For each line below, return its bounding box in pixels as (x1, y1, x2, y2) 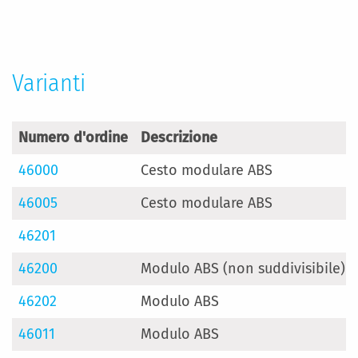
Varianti (12, 69, 86, 97)
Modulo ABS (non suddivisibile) (141, 260, 345, 277)
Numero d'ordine (18, 129, 128, 146)
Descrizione (141, 129, 217, 146)
